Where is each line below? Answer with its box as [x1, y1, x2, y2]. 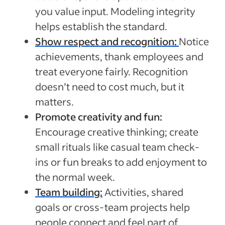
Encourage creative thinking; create [35, 125, 198, 139]
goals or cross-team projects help [35, 200, 190, 214]
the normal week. [35, 170, 115, 184]
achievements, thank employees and [35, 50, 203, 63]
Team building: [35, 185, 102, 199]
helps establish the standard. [35, 20, 167, 33]
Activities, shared [102, 185, 183, 199]
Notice [179, 35, 209, 48]
